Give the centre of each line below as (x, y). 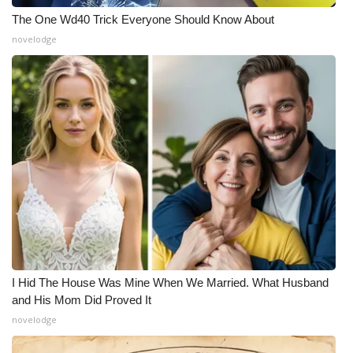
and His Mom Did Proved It (82, 300)
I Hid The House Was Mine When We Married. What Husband (170, 282)
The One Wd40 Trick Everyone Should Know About (143, 19)
